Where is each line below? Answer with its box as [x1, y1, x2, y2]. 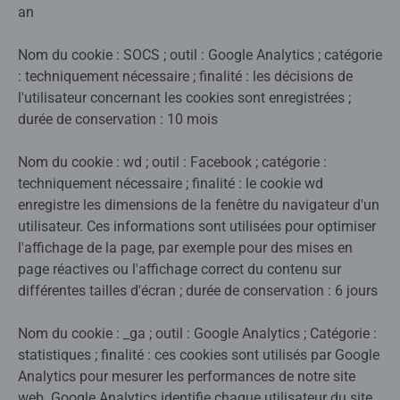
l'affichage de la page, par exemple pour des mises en [18, 239, 353, 257]
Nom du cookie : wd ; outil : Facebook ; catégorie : [18, 154, 327, 171]
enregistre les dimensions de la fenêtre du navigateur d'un [18, 196, 379, 214]
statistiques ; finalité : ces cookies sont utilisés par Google [18, 346, 379, 364]
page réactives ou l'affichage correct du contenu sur [18, 261, 341, 279]
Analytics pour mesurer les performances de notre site [18, 368, 355, 386]
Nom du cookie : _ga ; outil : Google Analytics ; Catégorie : [18, 325, 377, 343]
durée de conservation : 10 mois [18, 111, 218, 129]
